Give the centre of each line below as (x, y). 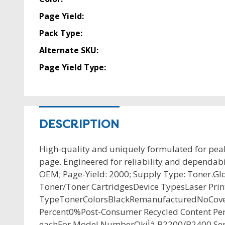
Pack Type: (61, 33)
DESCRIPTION (79, 124)
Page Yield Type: (73, 68)
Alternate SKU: (69, 50)
